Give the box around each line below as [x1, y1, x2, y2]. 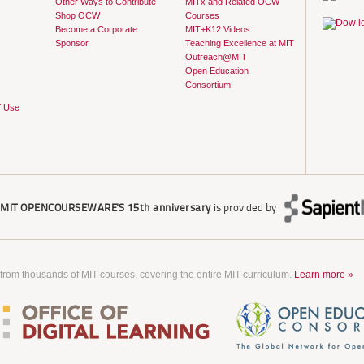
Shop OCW [54, 11, 100, 21]
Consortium [184, 80, 231, 90]
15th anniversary [124, 202, 211, 214]
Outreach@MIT [184, 52, 247, 63]
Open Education [184, 66, 249, 76]
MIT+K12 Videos [184, 24, 250, 35]
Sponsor [54, 38, 89, 49]
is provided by [210, 202, 279, 214]
